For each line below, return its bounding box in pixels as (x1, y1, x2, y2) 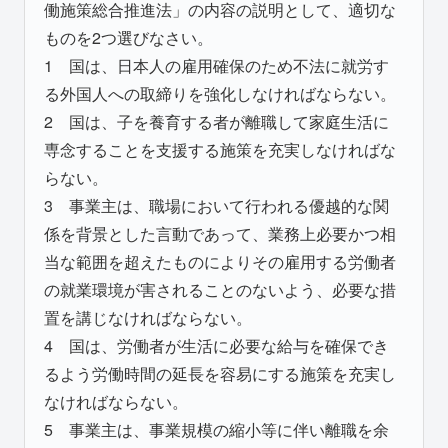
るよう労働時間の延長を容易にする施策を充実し (44, 361, 397, 385)
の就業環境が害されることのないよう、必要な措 (44, 277, 397, 301)
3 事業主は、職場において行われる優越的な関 (44, 193, 390, 217)
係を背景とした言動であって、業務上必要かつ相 (44, 221, 397, 245)
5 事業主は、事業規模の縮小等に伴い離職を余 (44, 417, 390, 441)
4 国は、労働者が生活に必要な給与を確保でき (44, 333, 390, 357)
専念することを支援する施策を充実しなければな (44, 137, 397, 161)
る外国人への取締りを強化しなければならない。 (44, 81, 397, 105)
